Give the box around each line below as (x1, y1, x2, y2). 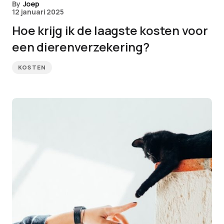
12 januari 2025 (12, 7, 64, 16)
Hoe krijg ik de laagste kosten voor (12, 22, 208, 38)
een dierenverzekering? (12, 38, 149, 55)
